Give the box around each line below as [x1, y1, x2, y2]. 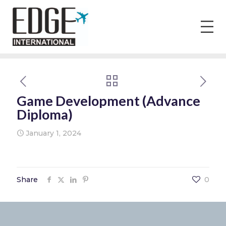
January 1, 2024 [26, 128, 81, 138]
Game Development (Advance [17, 92, 200, 109]
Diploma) [17, 105, 73, 123]
